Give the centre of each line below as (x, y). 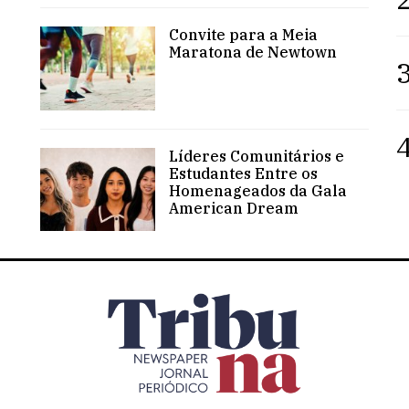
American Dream (234, 208)
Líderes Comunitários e (257, 156)
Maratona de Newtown (253, 52)
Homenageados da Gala (258, 190)
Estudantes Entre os (243, 173)
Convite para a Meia (243, 34)
